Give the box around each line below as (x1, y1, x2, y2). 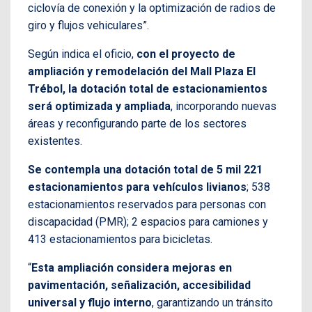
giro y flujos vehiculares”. (28, 19, 149, 33)
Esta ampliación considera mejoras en (31, 261, 232, 275)
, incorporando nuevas (171, 100, 276, 114)
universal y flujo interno (28, 296, 152, 310)
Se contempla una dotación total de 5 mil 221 (28, 163, 263, 177)
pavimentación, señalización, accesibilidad (28, 279, 251, 292)
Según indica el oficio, (28, 47, 136, 61)
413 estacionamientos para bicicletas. (28, 233, 212, 247)
